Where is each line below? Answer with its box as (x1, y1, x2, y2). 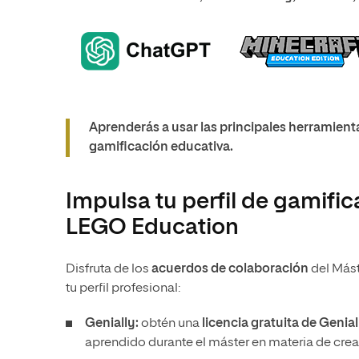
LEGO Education (66, 216, 239, 239)
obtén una (139, 317, 202, 330)
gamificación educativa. (89, 141, 233, 154)
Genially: (85, 317, 139, 330)
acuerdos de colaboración (151, 263, 311, 276)
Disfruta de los (66, 263, 151, 276)
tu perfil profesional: (66, 282, 180, 295)
